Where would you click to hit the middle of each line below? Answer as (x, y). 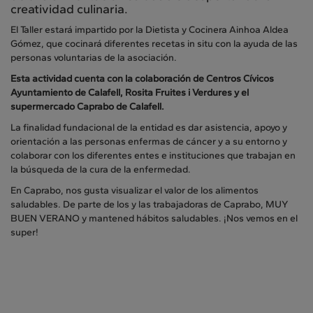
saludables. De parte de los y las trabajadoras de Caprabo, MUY (150, 205)
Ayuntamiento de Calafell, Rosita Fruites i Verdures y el (130, 93)
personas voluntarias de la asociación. (94, 58)
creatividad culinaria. (69, 9)
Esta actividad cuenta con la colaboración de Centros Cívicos (142, 79)
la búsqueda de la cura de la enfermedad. (101, 170)
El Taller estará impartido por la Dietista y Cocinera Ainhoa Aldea (150, 30)
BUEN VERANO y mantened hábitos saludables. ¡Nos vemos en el (154, 219)
